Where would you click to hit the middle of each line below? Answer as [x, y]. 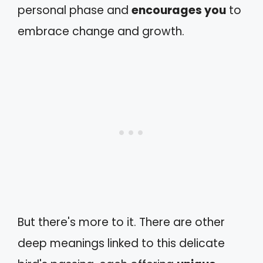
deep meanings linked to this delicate [121, 243]
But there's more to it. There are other [121, 222]
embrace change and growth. [101, 32]
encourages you [179, 11]
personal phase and [75, 11]
